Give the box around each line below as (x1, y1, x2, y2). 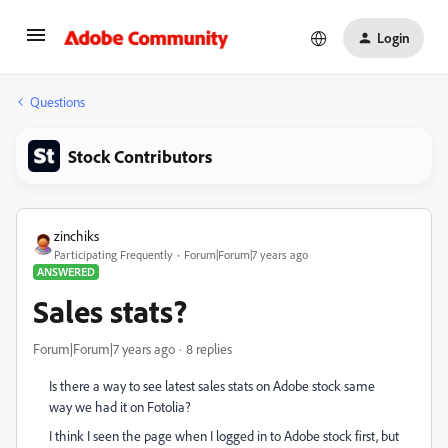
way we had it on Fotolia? (49, 398, 191, 415)
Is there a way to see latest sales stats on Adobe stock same (49, 377, 375, 394)
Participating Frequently (54, 247, 173, 262)
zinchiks (54, 227, 99, 244)
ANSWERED (37, 264, 95, 279)
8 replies (186, 340, 232, 357)
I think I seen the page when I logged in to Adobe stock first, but (49, 427, 399, 444)
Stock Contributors (68, 145, 212, 167)
